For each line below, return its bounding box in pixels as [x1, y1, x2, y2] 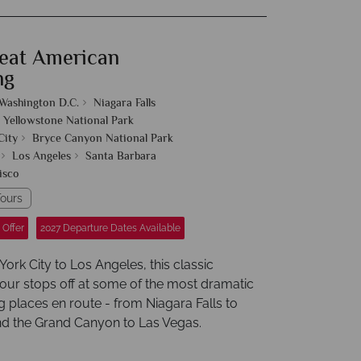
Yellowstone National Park [3, 113, 134, 131]
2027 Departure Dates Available [40, 222, 180, 234]
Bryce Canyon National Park [32, 131, 173, 148]
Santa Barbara [85, 148, 156, 166]
